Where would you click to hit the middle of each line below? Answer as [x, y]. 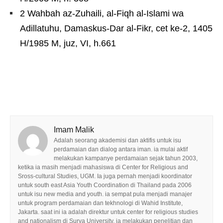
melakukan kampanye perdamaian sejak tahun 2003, [126, 159]
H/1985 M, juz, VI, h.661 [69, 44]
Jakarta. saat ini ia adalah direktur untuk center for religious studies [108, 212]
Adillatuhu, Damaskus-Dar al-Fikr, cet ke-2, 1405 [116, 29]
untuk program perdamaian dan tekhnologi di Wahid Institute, [100, 203]
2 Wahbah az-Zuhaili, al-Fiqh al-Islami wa [102, 14]
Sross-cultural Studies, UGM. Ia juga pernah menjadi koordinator [105, 176]
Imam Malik [74, 130]
